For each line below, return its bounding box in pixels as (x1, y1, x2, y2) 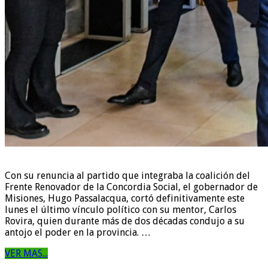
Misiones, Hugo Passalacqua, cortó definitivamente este (5, 192, 245, 204)
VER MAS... (5, 247, 48, 259)
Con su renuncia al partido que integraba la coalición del (5, 169, 250, 181)
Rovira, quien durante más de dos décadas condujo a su (5, 215, 245, 227)
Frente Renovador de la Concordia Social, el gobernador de (5, 181, 258, 193)
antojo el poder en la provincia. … (5, 226, 151, 238)
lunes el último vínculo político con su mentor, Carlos (5, 203, 236, 215)
